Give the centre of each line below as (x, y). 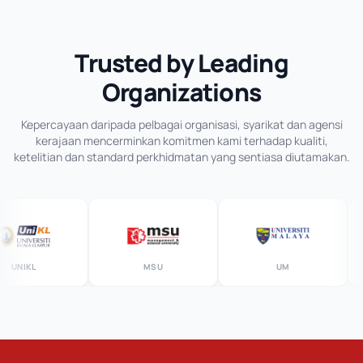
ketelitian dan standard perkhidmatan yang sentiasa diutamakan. (181, 157)
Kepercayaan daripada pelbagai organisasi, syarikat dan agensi (181, 124)
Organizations (181, 92)
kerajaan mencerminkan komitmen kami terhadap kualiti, (181, 141)
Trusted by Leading (181, 63)
